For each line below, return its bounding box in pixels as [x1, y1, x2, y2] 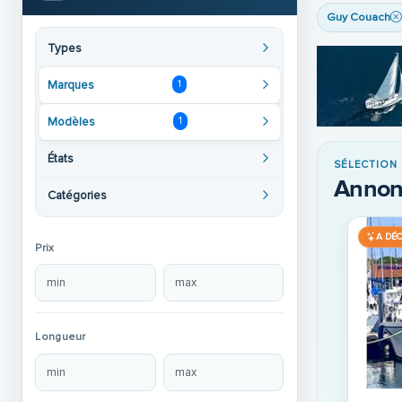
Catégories [48, 188, 108, 203]
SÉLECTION [333, 158, 398, 171]
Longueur [35, 330, 86, 345]
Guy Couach [327, 10, 391, 25]
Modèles [48, 114, 96, 129]
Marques [48, 77, 95, 92]
